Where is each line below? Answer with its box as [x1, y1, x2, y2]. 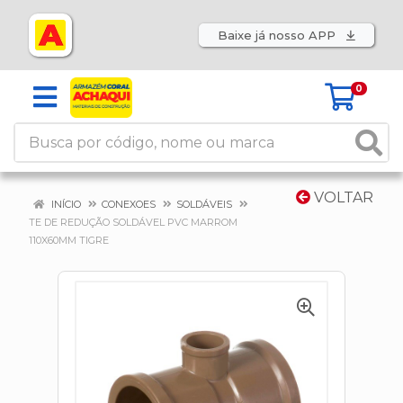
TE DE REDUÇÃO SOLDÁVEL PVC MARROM [29, 216, 237, 228]
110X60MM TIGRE [29, 234, 109, 246]
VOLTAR [310, 189, 373, 206]
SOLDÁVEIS [176, 198, 232, 210]
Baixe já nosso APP [218, 28, 339, 42]
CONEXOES [102, 198, 156, 210]
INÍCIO [49, 198, 81, 210]
